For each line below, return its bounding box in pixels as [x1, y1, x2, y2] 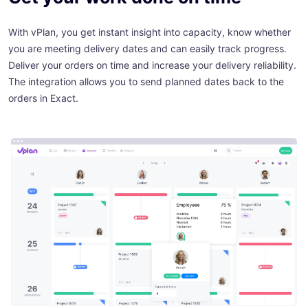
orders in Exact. [8, 92, 78, 104]
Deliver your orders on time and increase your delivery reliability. [8, 59, 296, 71]
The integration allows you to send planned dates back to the [8, 76, 284, 88]
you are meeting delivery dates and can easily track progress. [8, 43, 287, 55]
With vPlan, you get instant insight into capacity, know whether [8, 26, 291, 38]
